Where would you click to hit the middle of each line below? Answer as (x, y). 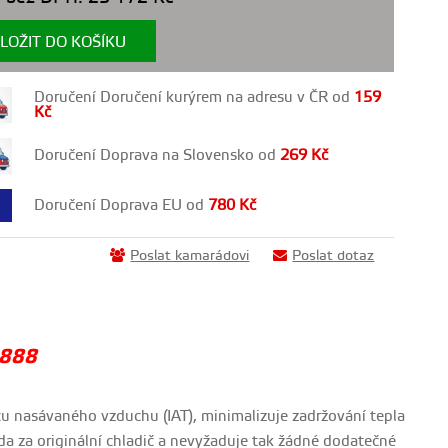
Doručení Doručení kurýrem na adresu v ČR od (194, 97)
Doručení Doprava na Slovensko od (157, 156)
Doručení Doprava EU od (121, 205)
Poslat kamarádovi (190, 256)
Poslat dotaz (333, 256)
